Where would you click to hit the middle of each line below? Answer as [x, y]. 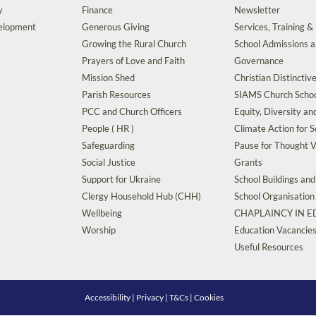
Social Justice [109, 162]
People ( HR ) [108, 128]
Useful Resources [269, 247]
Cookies [209, 297]
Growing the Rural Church [134, 44]
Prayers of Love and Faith [133, 61]
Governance [259, 61]
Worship [99, 230]
